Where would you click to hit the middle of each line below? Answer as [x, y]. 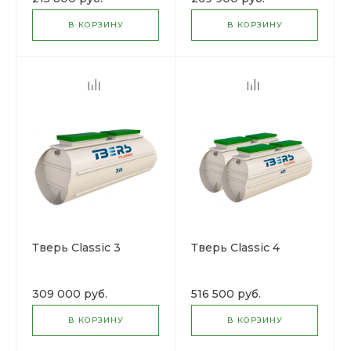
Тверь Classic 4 [235, 248]
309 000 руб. [70, 294]
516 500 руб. [226, 294]
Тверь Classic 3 [76, 248]
